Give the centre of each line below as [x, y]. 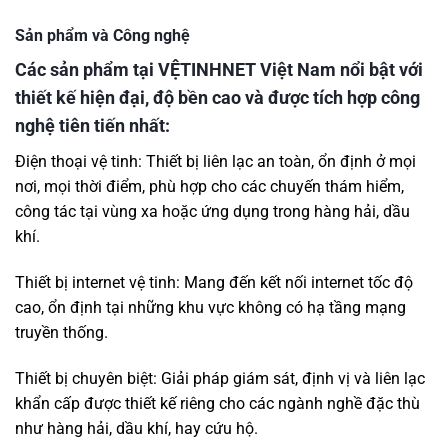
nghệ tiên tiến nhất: [92, 126]
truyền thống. [61, 333]
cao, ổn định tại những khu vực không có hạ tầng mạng [210, 308]
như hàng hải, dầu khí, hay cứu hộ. [136, 429]
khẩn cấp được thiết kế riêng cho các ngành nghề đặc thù [217, 404]
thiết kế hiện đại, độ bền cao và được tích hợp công [217, 98]
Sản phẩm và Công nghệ [102, 36]
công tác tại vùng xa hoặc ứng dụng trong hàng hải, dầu [212, 212]
